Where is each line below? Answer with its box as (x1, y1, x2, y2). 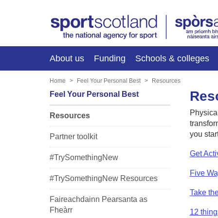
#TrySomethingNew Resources (50, 174, 158, 182)
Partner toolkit (50, 132, 97, 141)
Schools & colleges (135, 53, 209, 63)
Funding (94, 53, 126, 63)
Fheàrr (50, 205, 73, 214)
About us (50, 53, 84, 63)
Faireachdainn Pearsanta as (50, 195, 147, 203)
